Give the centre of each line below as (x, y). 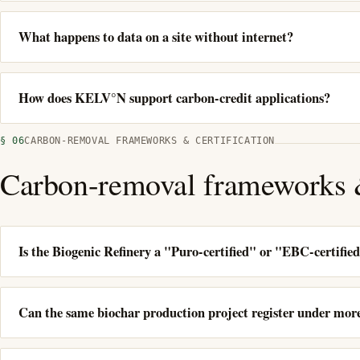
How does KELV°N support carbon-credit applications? (174, 98)
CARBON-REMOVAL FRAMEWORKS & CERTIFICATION (150, 141)
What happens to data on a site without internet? (156, 37)
